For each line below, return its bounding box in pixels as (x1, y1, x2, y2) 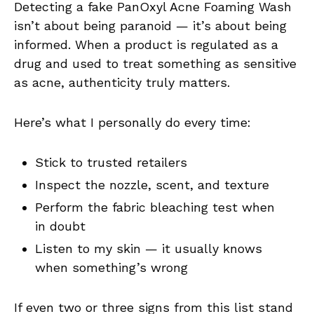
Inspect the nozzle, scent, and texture (35, 177, 269, 193)
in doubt (35, 219, 86, 234)
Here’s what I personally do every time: (14, 115, 251, 130)
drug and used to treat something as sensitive (14, 56, 296, 71)
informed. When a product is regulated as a (14, 37, 278, 53)
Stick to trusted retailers (35, 155, 187, 170)
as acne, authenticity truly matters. (14, 75, 230, 90)
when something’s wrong (35, 260, 188, 275)
